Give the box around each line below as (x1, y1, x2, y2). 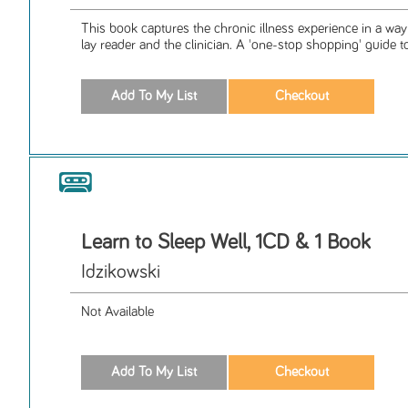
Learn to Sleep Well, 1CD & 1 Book (81, 230, 371, 253)
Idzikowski (81, 261, 160, 282)
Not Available (81, 304, 154, 319)
